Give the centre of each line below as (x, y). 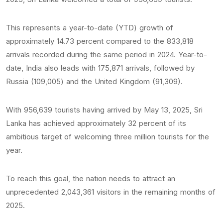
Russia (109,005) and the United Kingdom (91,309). (94, 82)
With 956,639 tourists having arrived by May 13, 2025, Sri (104, 110)
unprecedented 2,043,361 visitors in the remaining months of (111, 192)
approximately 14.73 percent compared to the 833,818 (100, 41)
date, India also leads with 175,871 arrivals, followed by (100, 68)
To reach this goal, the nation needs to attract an (91, 179)
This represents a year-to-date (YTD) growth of (90, 28)
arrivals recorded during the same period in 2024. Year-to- (107, 55)
